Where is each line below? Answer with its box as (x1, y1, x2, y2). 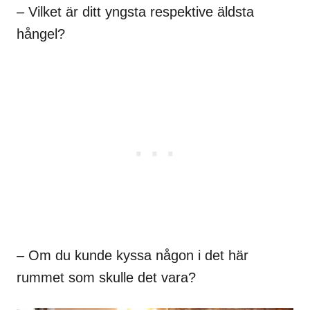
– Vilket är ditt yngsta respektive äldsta (17, 3, 254, 19)
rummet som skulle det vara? (17, 269, 196, 285)
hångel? (17, 26, 65, 42)
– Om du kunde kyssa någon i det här (17, 247, 248, 263)
